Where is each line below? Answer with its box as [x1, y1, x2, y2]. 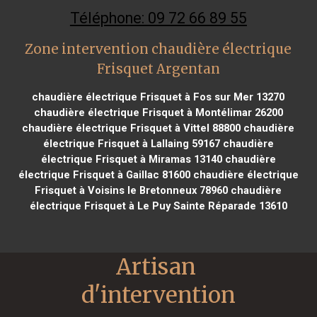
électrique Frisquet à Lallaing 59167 [42, 137, 220, 150]
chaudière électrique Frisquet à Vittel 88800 [22, 121, 241, 134]
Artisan [116, 252, 196, 281]
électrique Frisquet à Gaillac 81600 [18, 168, 190, 181]
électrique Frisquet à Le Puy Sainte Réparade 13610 [29, 199, 287, 212]
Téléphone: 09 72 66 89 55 [69, 8, 247, 27]
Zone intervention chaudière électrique [25, 40, 292, 57]
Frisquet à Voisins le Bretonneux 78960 [35, 183, 229, 197]
